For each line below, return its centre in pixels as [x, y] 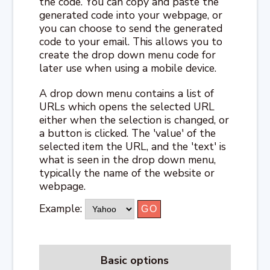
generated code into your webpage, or [131, 15]
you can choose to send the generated [131, 28]
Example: [62, 208]
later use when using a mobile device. [128, 68]
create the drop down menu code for [128, 55]
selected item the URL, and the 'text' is [133, 146]
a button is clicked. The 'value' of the [128, 133]
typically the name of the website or [127, 173]
